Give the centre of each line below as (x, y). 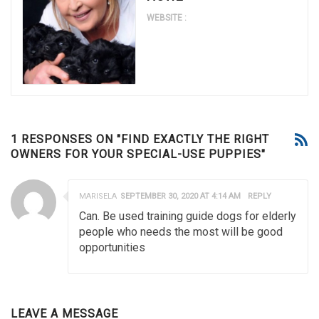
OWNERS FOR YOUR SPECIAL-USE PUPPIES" (138, 155)
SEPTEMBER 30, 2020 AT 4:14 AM (181, 197)
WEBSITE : (167, 18)
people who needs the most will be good (181, 232)
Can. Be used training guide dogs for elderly (188, 216)
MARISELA (98, 197)
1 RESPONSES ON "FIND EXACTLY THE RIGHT (140, 140)
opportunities (112, 248)
